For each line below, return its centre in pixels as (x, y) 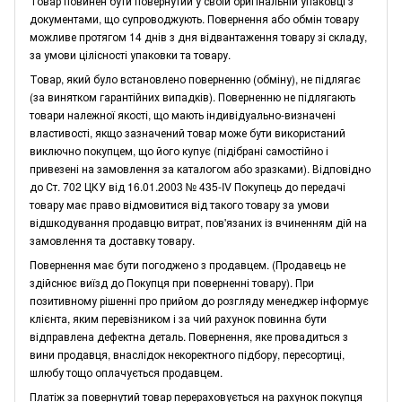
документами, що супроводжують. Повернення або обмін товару (194, 18)
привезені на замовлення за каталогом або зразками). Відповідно (200, 168)
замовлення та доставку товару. (112, 240)
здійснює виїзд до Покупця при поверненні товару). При (172, 282)
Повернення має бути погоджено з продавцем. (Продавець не (188, 264)
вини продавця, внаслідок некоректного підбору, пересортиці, (187, 354)
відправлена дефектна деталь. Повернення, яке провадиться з (189, 336)
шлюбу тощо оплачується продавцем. (126, 371)
